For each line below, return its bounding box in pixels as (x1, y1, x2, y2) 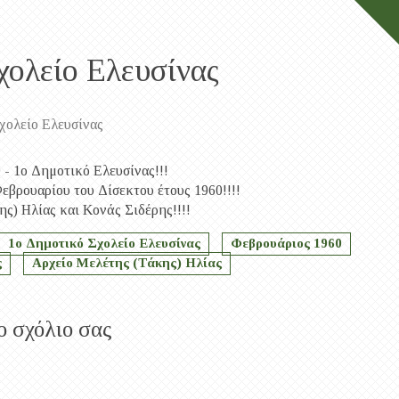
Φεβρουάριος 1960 (231, 236, 342, 250)
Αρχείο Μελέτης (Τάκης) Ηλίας (32, 256, 222, 270)
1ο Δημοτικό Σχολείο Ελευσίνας (8, 236, 200, 250)
